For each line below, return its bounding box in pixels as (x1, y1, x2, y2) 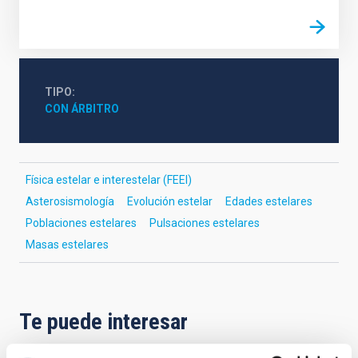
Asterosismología (26, 195, 114, 208)
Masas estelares (26, 238, 109, 251)
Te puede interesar (19, 308, 188, 335)
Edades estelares (225, 195, 312, 208)
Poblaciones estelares (26, 217, 137, 229)
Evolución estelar (127, 195, 213, 208)
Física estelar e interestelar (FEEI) (26, 173, 192, 186)
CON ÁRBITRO (45, 102, 119, 115)
